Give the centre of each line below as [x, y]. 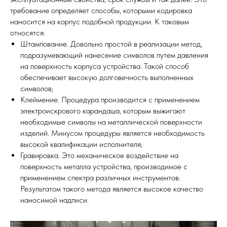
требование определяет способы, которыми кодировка [101, 10]
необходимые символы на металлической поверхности [111, 122]
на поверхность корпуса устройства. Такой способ [105, 66]
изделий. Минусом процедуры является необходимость [112, 133]
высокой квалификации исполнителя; [81, 144]
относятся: [28, 33]
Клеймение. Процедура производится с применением [110, 100]
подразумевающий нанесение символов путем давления [114, 55]
